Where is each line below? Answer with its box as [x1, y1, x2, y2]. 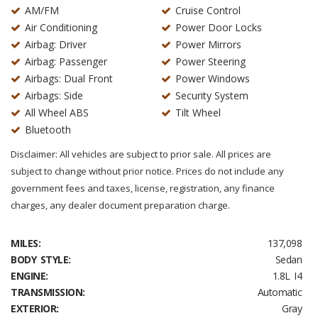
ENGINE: [11, 269, 48, 283]
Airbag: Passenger [25, 55, 107, 68]
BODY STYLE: [11, 253, 71, 266]
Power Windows [175, 72, 250, 85]
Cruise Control [175, 4, 241, 17]
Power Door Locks [175, 21, 262, 34]
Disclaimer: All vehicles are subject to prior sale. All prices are [11, 148, 271, 160]
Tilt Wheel [175, 106, 221, 119]
